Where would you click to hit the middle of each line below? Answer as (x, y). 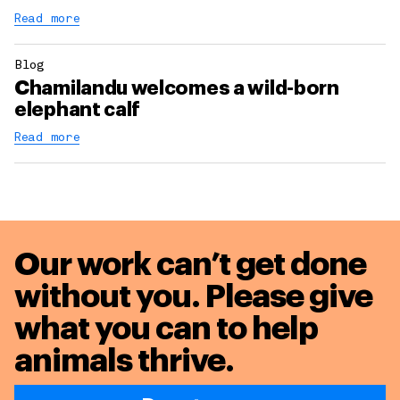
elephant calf (78, 110)
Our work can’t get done (190, 265)
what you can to (133, 329)
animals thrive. (124, 361)
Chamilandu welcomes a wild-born (177, 89)
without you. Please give (193, 297)
